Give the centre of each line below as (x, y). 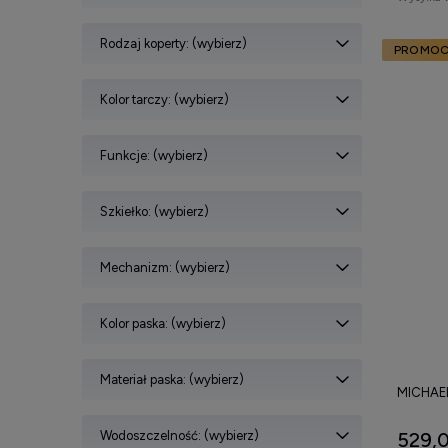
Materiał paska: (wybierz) (172, 379)
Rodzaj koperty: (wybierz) (173, 43)
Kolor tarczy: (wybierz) (164, 99)
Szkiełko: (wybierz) (154, 211)
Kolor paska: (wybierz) (163, 323)
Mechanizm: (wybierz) (165, 267)
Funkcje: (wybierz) (154, 155)
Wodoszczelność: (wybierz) (179, 435)
